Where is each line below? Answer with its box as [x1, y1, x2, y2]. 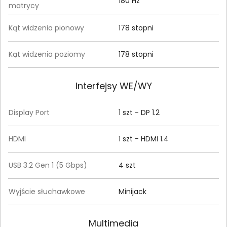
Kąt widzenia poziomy [9, 49, 85, 60]
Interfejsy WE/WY [75, 80, 152, 93]
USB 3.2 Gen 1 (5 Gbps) [9, 160, 87, 171]
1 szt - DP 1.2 [119, 107, 160, 118]
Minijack [119, 186, 146, 197]
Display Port [9, 107, 50, 118]
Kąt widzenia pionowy [9, 23, 84, 33]
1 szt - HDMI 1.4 [119, 134, 169, 144]
